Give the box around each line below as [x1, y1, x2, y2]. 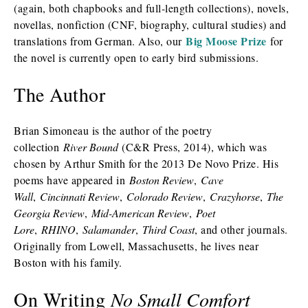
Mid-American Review [91, 206, 189, 220]
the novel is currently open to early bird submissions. [14, 50, 258, 65]
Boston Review [129, 173, 194, 187]
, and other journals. [195, 222, 288, 236]
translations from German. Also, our [14, 34, 186, 48]
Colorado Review [126, 189, 203, 203]
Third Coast [142, 222, 195, 236]
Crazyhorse [210, 189, 260, 203]
